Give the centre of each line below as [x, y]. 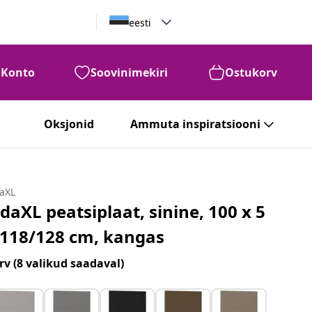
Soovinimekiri [129, 72]
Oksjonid [69, 124]
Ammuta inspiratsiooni [195, 124]
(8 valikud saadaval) [69, 263]
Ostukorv [251, 72]
